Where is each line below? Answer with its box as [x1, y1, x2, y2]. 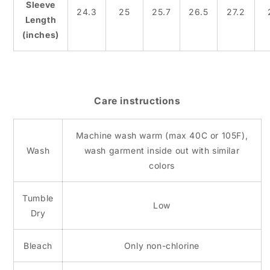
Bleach [24, 240, 52, 251]
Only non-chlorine [124, 240, 200, 251]
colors [149, 160, 175, 171]
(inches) [22, 30, 59, 40]
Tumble [22, 192, 54, 203]
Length [25, 14, 57, 25]
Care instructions [94, 95, 181, 107]
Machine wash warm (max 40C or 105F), [75, 130, 248, 140]
